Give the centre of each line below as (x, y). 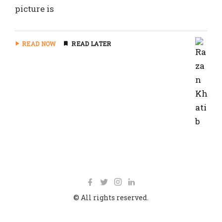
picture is (34, 9)
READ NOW (39, 44)
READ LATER (91, 44)
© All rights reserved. (111, 197)
